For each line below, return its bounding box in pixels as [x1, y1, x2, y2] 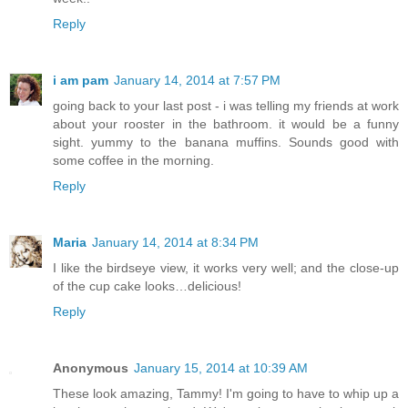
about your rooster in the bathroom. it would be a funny [53, 116, 399, 131]
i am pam [53, 72, 108, 87]
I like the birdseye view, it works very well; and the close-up [53, 260, 399, 275]
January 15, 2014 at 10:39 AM [134, 360, 308, 375]
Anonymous [53, 360, 128, 375]
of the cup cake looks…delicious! [53, 278, 241, 293]
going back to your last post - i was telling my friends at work [53, 97, 399, 113]
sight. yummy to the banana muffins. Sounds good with [53, 134, 399, 149]
